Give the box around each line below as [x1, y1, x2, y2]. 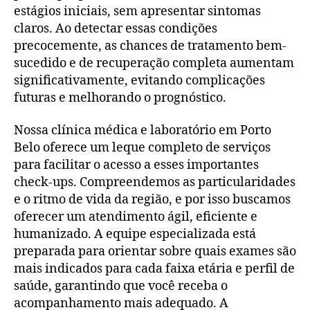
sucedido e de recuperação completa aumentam [14, 55, 294, 71]
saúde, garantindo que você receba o [14, 278, 228, 294]
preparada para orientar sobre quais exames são [14, 244, 296, 259]
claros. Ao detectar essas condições [14, 20, 217, 37]
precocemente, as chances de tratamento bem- [14, 37, 286, 54]
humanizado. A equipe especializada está [14, 226, 256, 242]
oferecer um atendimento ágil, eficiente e [14, 209, 257, 225]
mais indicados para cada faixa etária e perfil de [14, 261, 295, 277]
